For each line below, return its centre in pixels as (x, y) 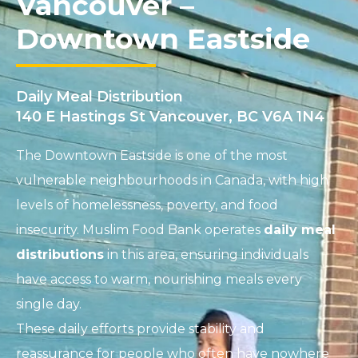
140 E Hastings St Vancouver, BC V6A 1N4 (170, 117)
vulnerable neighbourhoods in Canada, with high (172, 181)
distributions (60, 255)
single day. (49, 304)
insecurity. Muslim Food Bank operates (140, 230)
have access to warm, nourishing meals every (159, 280)
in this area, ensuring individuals (206, 255)
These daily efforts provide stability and (140, 329)
